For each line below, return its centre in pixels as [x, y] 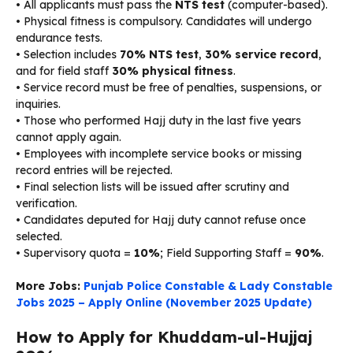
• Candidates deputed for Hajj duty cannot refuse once [161, 219]
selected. [39, 236]
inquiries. [38, 104]
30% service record [262, 54]
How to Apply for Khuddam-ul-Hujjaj [164, 336]
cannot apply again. [69, 137]
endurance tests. [59, 37]
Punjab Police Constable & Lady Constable [206, 286]
